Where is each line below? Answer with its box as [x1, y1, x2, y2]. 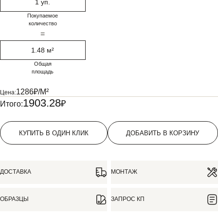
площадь [32, 69, 54, 74]
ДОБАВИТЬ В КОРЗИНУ [169, 129, 200, 137]
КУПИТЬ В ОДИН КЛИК [18, 129, 89, 137]
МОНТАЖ [111, 168, 137, 176]
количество [28, 20, 57, 26]
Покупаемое [27, 13, 58, 18]
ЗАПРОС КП [111, 196, 145, 203]
